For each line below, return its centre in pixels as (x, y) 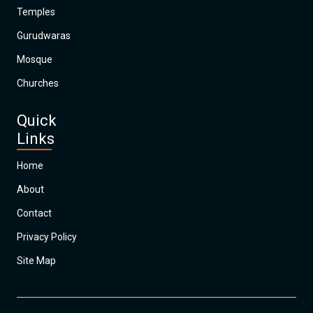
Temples (36, 12)
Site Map (36, 261)
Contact (34, 213)
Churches (38, 83)
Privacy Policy (47, 237)
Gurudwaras (44, 36)
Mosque (35, 59)
